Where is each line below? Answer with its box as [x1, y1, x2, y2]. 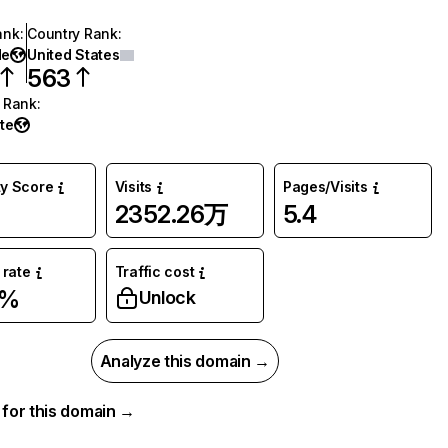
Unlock [138, 287, 196, 308]
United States [27, 46, 120, 63]
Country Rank [27, 25, 118, 42]
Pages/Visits [282, 178, 368, 195]
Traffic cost [114, 263, 195, 280]
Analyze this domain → [99, 351, 270, 371]
